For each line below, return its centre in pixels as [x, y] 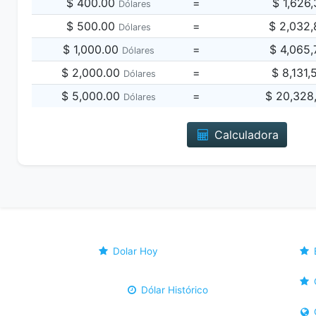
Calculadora [245, 135]
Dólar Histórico [174, 290]
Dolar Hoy [134, 251]
